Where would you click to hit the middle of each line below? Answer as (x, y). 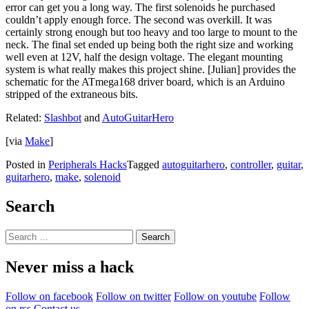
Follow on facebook (49, 296)
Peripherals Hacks (88, 165)
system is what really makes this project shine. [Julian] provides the (151, 70)
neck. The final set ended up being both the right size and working (149, 45)
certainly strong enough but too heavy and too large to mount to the (151, 32)
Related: (25, 118)
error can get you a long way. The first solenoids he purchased (140, 8)
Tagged (144, 165)
